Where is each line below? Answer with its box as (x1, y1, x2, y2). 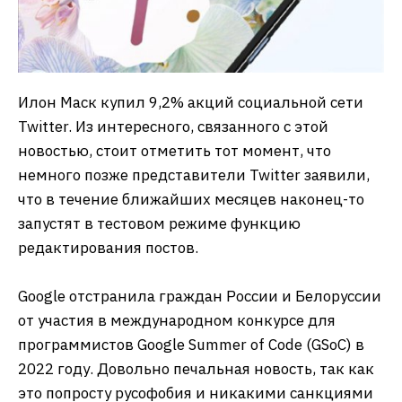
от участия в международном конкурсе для (18, 310, 336, 331)
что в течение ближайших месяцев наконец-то (18, 189, 364, 210)
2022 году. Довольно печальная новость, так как (18, 359, 374, 380)
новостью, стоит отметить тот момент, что (18, 141, 331, 162)
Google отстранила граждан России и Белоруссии (18, 286, 381, 307)
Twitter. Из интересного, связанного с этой (18, 117, 328, 137)
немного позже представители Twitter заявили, (18, 165, 370, 186)
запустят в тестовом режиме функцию (18, 214, 301, 234)
